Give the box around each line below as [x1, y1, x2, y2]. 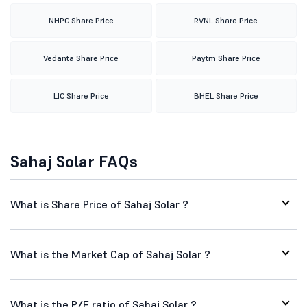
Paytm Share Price [191, 53, 260, 63]
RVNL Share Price [194, 15, 258, 25]
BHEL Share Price [193, 90, 258, 101]
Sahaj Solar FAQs [10, 151, 138, 172]
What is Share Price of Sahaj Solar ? [10, 197, 188, 211]
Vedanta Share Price [43, 53, 119, 63]
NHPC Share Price [48, 15, 114, 25]
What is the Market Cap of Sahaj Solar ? [10, 247, 210, 261]
